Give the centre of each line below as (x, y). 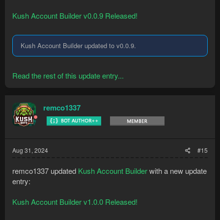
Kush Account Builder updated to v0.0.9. (78, 45)
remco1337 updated (45, 171)
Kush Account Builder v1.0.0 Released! (75, 202)
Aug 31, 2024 (30, 150)
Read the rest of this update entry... (68, 75)
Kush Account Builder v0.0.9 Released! (75, 15)
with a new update (177, 171)
